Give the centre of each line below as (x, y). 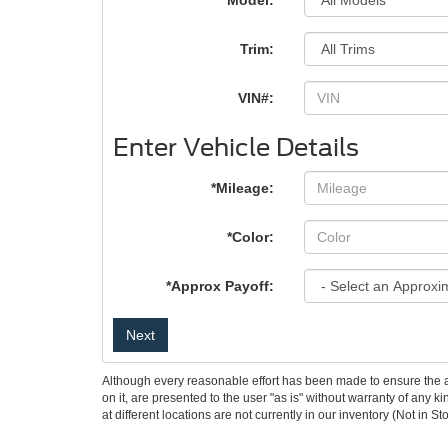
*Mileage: (243, 188)
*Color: (251, 237)
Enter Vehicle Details (236, 147)
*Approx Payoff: (220, 286)
